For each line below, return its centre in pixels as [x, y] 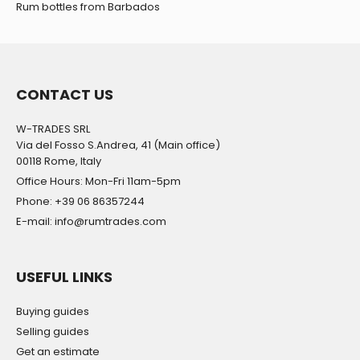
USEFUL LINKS [64, 277]
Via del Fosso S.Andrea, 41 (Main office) [118, 145]
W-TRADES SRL [53, 129]
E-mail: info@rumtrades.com [91, 222]
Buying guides [53, 312]
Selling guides [53, 332]
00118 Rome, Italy [59, 162]
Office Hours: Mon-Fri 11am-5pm [98, 182]
